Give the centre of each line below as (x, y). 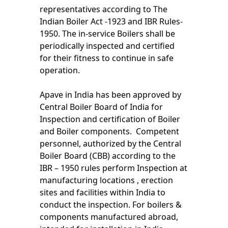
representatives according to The (104, 9)
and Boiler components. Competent (110, 131)
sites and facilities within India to (103, 192)
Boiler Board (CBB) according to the (108, 155)
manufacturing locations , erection (107, 180)
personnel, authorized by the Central (111, 143)
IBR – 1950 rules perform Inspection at (114, 168)
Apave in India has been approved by (111, 94)
